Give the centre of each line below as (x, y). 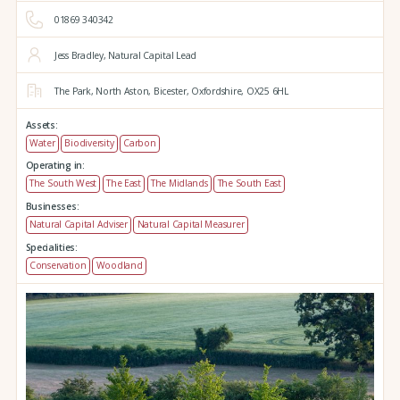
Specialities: (51, 247)
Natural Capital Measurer (191, 225)
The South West (63, 183)
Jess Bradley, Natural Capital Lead (125, 55)
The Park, (74, 91)
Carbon (140, 142)
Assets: (42, 125)
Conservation (58, 265)
